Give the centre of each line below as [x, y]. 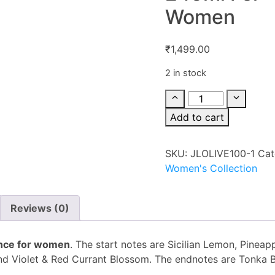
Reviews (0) [40, 208]
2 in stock [186, 73]
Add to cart [197, 117]
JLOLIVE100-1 [223, 153]
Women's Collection [211, 168]
